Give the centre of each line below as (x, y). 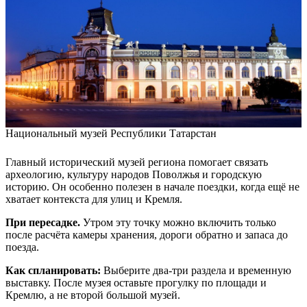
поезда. (22, 247)
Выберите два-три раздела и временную (196, 271)
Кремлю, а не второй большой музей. (93, 295)
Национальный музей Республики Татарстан (111, 134)
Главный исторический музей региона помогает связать (137, 162)
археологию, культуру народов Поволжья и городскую (134, 175)
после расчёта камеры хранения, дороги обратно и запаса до (147, 235)
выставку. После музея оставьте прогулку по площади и (136, 283)
